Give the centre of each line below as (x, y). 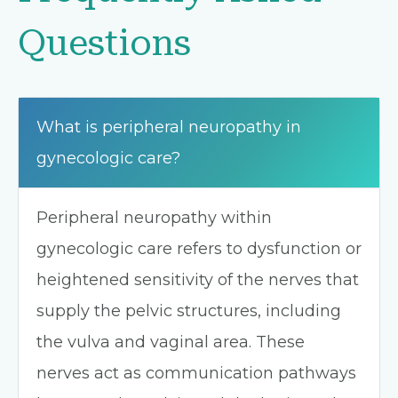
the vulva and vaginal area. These (171, 342)
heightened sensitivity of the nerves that (198, 280)
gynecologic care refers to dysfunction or (199, 249)
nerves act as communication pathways (196, 373)
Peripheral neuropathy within (154, 218)
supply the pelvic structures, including (189, 311)
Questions (104, 43)
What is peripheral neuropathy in (169, 127)
